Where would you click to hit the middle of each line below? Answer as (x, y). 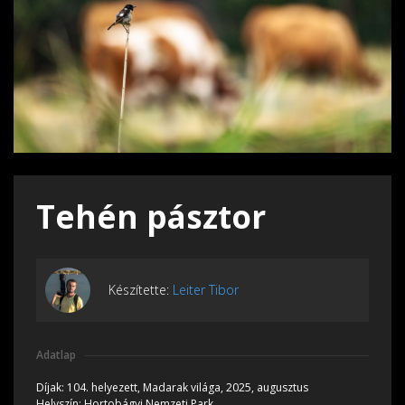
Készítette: (141, 290)
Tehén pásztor (151, 216)
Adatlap (56, 354)
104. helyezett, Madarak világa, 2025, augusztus (188, 387)
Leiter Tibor (206, 290)
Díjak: (52, 387)
